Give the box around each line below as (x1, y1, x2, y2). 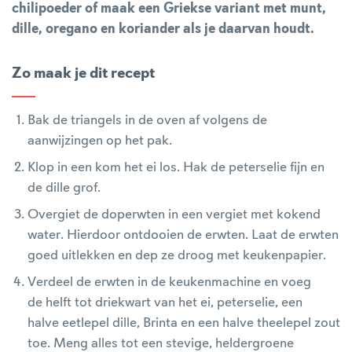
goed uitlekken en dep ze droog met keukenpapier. (27, 248, 326, 262)
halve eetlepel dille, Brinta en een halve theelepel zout (27, 316, 340, 330)
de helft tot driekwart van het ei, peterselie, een (27, 295, 302, 310)
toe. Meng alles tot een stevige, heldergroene (27, 336, 294, 350)
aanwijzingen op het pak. (27, 134, 172, 148)
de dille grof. (27, 181, 101, 195)
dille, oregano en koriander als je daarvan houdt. (12, 22, 314, 36)
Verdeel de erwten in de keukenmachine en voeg (27, 275, 311, 289)
